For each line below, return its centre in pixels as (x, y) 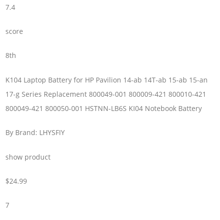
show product (28, 157)
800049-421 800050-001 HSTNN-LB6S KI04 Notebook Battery (104, 108)
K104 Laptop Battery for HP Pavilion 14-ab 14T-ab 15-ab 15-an (107, 80)
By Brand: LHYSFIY (35, 133)
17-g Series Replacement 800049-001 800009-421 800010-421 (106, 94)
